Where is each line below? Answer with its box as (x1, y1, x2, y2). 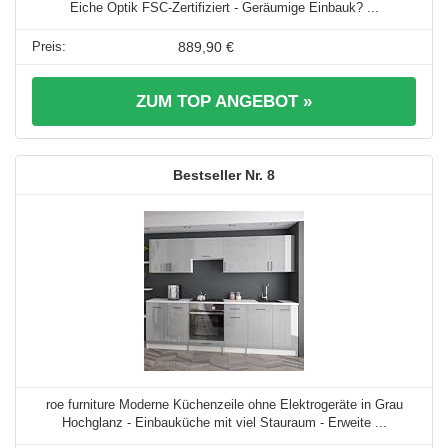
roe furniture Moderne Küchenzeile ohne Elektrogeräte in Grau (45, 397, 403, 413)
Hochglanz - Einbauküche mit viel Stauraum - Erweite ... (61, 415, 387, 431)
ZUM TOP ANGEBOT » (136, 92, 312, 112)
